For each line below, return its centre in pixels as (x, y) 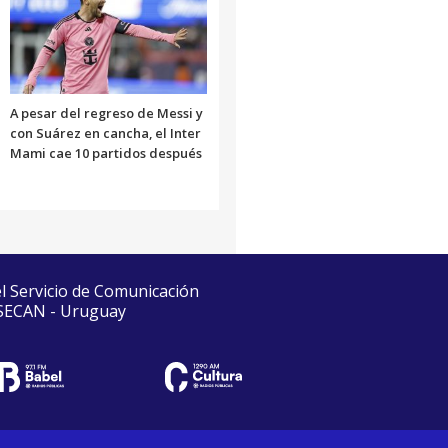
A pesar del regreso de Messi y (106, 112)
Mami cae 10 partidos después (105, 152)
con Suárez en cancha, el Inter (105, 132)
